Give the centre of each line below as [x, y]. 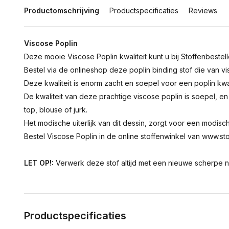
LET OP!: [39, 163]
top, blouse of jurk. [57, 110]
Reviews [203, 10]
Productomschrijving [62, 10]
